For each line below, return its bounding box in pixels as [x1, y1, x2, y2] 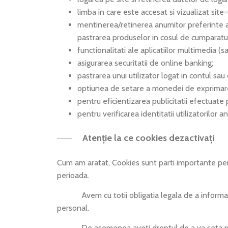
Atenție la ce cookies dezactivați [82, 132, 214, 144]
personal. [57, 203, 89, 213]
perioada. [57, 170, 89, 180]
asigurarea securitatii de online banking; [77, 58, 213, 68]
